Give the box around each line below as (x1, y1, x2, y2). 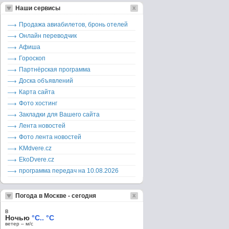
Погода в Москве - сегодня (15, 192, 96, 199)
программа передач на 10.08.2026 (19, 167, 119, 174)
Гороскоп (19, 55, 45, 62)
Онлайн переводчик (19, 32, 77, 39)
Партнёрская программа (19, 66, 90, 73)
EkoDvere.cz (19, 156, 54, 163)
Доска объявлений (19, 77, 73, 84)
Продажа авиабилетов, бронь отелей (19, 21, 128, 28)
